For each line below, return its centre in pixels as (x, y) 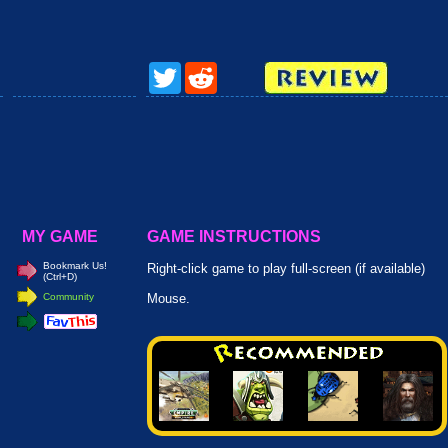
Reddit (232, 69)
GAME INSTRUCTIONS (234, 236)
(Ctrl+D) (60, 276)
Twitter (195, 69)
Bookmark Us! (75, 265)
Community (68, 296)
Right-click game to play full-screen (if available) (286, 268)
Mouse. (168, 298)
